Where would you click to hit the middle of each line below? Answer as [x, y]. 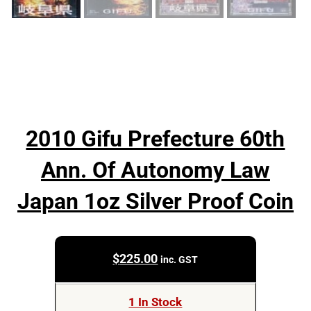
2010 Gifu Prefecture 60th [155, 139]
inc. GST [179, 259]
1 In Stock [155, 303]
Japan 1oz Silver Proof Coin [155, 201]
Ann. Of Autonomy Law [155, 170]
